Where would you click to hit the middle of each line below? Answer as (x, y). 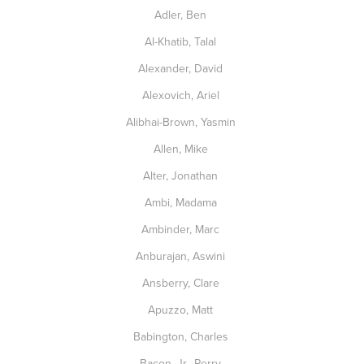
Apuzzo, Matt (182, 310)
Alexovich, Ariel (182, 95)
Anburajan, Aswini (182, 256)
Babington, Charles (182, 336)
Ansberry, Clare (182, 283)
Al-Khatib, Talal (182, 41)
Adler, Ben (182, 15)
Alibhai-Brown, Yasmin (182, 122)
